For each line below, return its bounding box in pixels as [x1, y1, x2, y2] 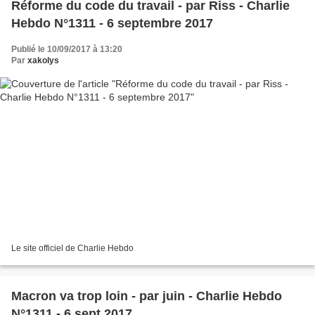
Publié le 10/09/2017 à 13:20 [11, 44, 122, 54]
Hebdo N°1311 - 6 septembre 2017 [11, 15, 213, 30]
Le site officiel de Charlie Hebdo [11, 243, 134, 254]
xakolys [27, 55, 59, 65]
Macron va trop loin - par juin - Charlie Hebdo [11, 289, 282, 304]
